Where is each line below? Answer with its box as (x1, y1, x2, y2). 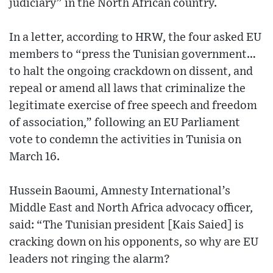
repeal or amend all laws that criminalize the (9, 82, 246, 94)
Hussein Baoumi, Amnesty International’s (9, 185, 230, 197)
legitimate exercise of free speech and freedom (9, 99, 257, 112)
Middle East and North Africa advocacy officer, (9, 202, 253, 214)
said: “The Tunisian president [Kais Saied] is (9, 219, 244, 231)
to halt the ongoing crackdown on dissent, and (9, 65, 253, 77)
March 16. (9, 151, 60, 163)
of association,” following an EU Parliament (9, 116, 240, 129)
